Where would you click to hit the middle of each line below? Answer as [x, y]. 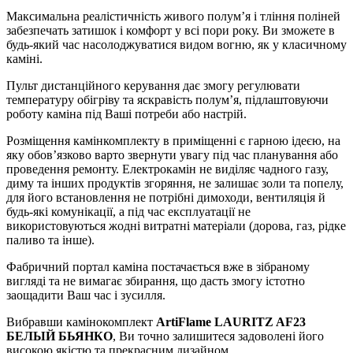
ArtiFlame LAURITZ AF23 [231, 321]
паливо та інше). [50, 240]
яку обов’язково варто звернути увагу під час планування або [172, 154]
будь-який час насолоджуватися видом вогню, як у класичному [176, 44]
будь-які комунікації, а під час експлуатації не [128, 211]
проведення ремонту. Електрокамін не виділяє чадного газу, [167, 169]
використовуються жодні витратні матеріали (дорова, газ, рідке [176, 225]
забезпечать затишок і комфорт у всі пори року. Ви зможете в [171, 30]
